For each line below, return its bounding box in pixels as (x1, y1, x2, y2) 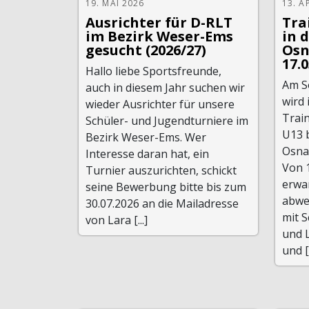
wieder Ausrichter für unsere (86, 96, 235, 112)
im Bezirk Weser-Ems (86, 26, 233, 46)
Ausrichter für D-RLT (86, 12, 232, 32)
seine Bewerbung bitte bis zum (86, 179, 246, 195)
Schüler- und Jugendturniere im (86, 112, 248, 128)
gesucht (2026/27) (86, 40, 206, 59)
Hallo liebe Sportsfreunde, (86, 63, 227, 79)
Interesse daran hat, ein (86, 146, 209, 161)
